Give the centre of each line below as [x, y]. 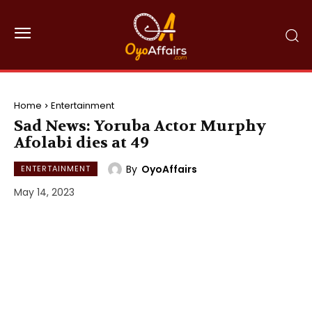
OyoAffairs [169, 169]
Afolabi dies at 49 [81, 143]
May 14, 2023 [44, 193]
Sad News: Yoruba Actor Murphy [140, 126]
